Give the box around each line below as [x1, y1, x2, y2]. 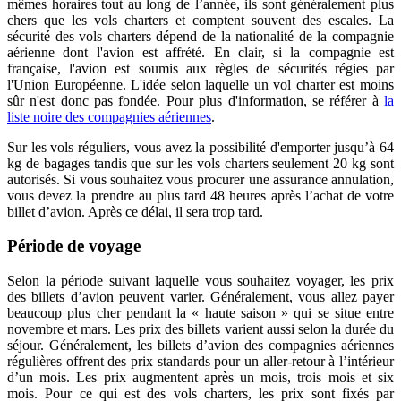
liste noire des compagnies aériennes [7, 108, 211, 124]
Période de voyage [7, 236, 141, 256]
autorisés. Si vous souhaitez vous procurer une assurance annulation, [7, 171, 394, 187]
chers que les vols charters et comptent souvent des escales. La [7, 12, 394, 28]
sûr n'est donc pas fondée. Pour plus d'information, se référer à [7, 92, 384, 108]
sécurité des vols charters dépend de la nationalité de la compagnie [7, 28, 394, 44]
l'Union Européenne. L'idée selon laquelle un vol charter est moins [7, 76, 394, 92]
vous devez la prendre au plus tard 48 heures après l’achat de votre [7, 187, 394, 203]
